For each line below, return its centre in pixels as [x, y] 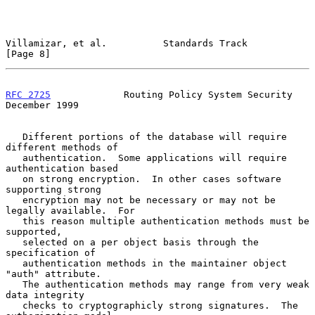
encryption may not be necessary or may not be [14, 200]
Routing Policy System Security [172, 94]
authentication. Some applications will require [14, 157]
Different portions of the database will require [14, 136]
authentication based [62, 168]
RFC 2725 [28, 94]
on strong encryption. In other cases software [14, 179]
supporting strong [53, 189]
